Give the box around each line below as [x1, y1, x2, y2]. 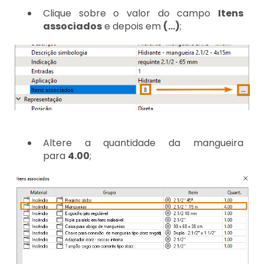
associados [43, 19, 102, 33]
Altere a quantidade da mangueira [43, 136, 243, 150]
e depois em [102, 19, 163, 33]
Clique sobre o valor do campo [43, 6, 218, 20]
